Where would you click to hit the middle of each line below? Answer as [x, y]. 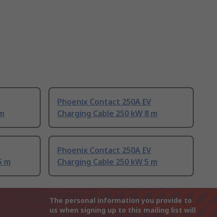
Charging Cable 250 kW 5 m [107, 162]
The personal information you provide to [121, 201]
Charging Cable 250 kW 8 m [107, 114]
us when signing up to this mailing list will [123, 210]
